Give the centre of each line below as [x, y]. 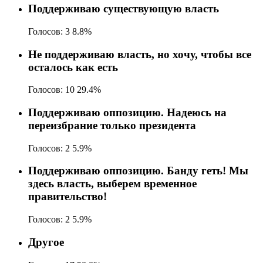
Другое [46, 242]
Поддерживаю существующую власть [124, 9]
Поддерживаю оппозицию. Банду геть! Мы [138, 171]
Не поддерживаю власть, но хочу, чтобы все [140, 54]
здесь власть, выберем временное [112, 184]
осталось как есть [73, 67]
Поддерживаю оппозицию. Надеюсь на [127, 112]
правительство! [68, 197]
